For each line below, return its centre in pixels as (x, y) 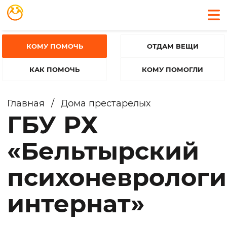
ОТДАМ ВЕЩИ (173, 46)
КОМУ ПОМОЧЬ (54, 46)
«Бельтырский (103, 151)
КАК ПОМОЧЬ (54, 69)
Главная (26, 103)
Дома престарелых (106, 103)
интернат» (76, 204)
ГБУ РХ (53, 125)
